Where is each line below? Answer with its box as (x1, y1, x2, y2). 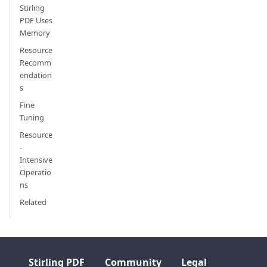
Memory (20, 27, 50, 38)
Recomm (20, 57, 51, 68)
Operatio (20, 166, 51, 178)
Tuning (20, 111, 44, 123)
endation (20, 69, 52, 80)
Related (20, 196, 46, 207)
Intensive (20, 154, 52, 165)
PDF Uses (20, 14, 52, 26)
